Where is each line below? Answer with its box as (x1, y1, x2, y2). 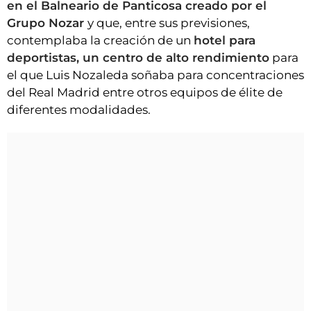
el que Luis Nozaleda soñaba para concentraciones (7, 68, 304, 83)
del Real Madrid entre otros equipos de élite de (7, 85, 283, 100)
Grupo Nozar (7, 16, 87, 31)
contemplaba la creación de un (7, 33, 194, 48)
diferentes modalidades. (7, 103, 151, 117)
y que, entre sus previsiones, (87, 16, 250, 31)
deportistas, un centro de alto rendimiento (7, 51, 269, 65)
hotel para (194, 33, 255, 48)
